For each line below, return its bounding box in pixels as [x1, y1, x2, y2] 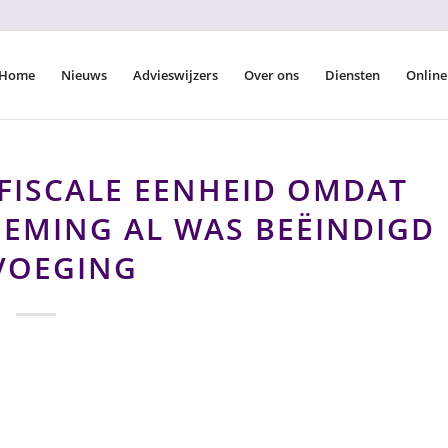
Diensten [325, 66, 380, 84]
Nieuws [61, 66, 107, 84]
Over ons [244, 66, 299, 84]
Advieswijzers [133, 66, 218, 84]
